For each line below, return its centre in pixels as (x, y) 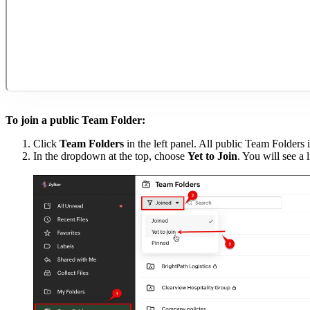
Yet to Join (212, 156)
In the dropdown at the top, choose (110, 156)
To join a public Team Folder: (75, 120)
